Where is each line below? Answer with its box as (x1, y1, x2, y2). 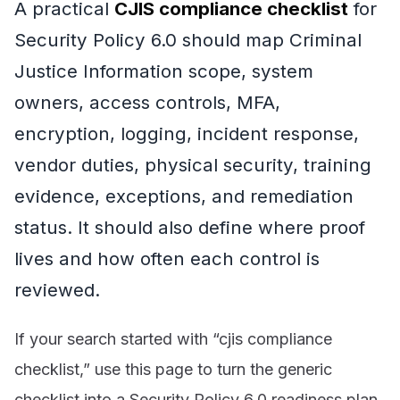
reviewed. (14, 278, 100, 301)
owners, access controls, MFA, (14, 90, 280, 113)
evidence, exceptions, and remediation (14, 184, 354, 207)
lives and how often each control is (14, 246, 320, 270)
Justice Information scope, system (14, 59, 313, 82)
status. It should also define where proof (14, 215, 365, 238)
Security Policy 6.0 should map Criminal (14, 28, 362, 51)
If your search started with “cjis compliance (14, 329, 332, 349)
